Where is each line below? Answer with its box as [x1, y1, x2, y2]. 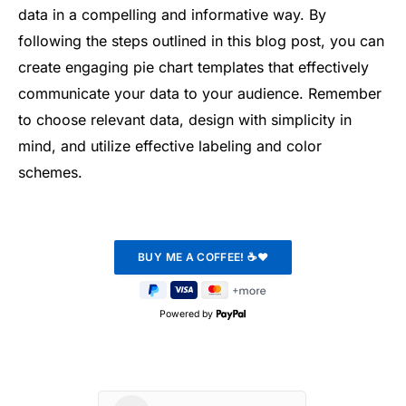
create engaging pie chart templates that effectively [18, 58, 369, 77]
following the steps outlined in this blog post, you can [18, 32, 384, 51]
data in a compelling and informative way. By [18, 5, 326, 24]
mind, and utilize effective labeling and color [18, 137, 322, 156]
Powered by [159, 308, 216, 321]
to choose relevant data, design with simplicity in [18, 111, 352, 130]
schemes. [18, 163, 82, 182]
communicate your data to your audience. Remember [18, 84, 382, 103]
